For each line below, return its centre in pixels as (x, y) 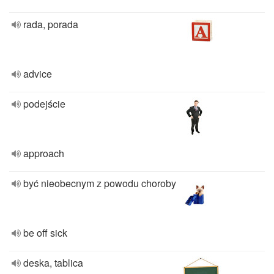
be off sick (45, 233)
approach (44, 153)
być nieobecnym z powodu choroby (100, 183)
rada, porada (51, 24)
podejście (44, 104)
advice (38, 74)
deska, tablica (53, 263)
